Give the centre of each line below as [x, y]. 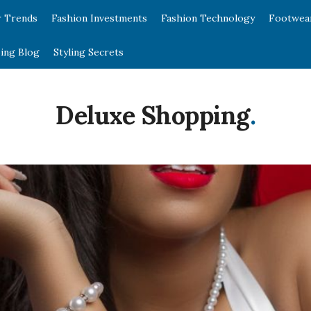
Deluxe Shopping [153, 115]
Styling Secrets [89, 52]
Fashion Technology [208, 18]
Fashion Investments [99, 18]
